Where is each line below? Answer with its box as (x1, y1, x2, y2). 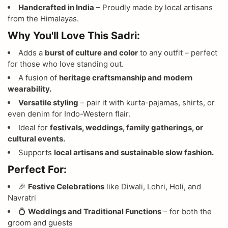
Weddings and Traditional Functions (28, 206, 161, 216)
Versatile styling (18, 97, 78, 107)
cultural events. (8, 133, 65, 144)
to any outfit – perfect (138, 47, 217, 58)
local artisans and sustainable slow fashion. (54, 147, 214, 157)
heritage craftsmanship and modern (59, 72, 192, 82)
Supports (18, 147, 54, 157)
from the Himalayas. (8, 13, 79, 23)
